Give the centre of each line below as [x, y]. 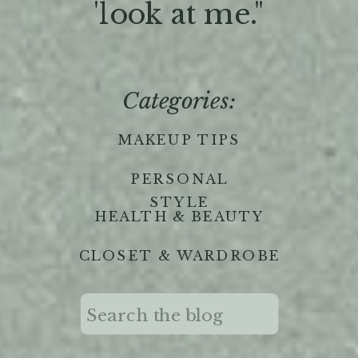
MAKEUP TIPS [179, 140]
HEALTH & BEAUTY [179, 217]
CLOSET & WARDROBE [180, 257]
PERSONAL [179, 179]
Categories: [179, 101]
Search [109, 311]
